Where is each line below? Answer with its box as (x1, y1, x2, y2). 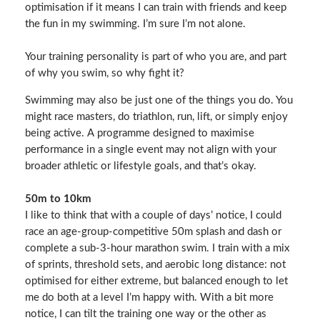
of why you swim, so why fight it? (24, 68, 184, 79)
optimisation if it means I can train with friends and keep (24, 2, 286, 14)
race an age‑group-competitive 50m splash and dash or (24, 226, 281, 237)
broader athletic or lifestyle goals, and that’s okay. (24, 160, 256, 171)
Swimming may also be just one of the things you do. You (24, 94, 293, 106)
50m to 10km (24, 193, 91, 204)
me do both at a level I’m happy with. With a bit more (24, 291, 274, 303)
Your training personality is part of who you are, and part (24, 51, 286, 63)
